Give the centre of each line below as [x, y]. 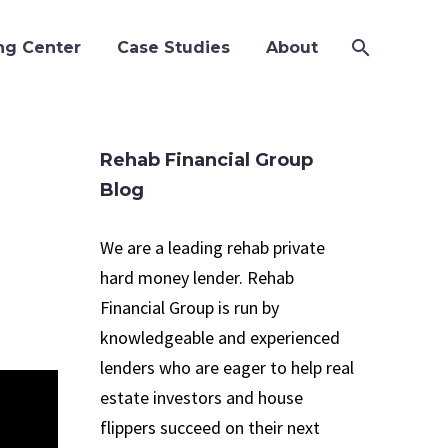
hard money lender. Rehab [197, 277]
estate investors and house [201, 397]
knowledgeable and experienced [220, 337]
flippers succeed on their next [210, 427]
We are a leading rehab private [212, 247]
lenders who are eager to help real [227, 367]
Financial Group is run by [189, 307]
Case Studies [173, 47]
